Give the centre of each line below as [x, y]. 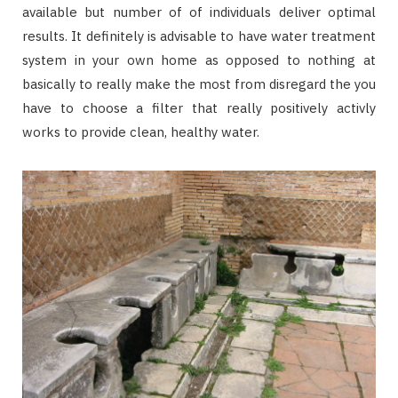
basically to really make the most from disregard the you [199, 84]
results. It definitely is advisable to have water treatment [199, 36]
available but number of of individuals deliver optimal [199, 12]
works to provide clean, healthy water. [141, 131]
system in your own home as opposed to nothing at [199, 60]
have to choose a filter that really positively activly [199, 107]
